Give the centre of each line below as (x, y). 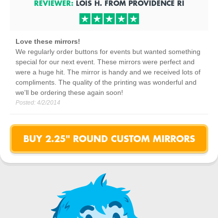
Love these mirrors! (48, 41)
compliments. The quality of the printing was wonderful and (106, 82)
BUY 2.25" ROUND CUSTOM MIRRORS (109, 138)
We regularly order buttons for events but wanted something (108, 52)
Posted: (26, 103)
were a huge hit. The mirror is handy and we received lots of (108, 72)
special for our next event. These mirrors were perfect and (105, 62)
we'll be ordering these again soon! (69, 92)
